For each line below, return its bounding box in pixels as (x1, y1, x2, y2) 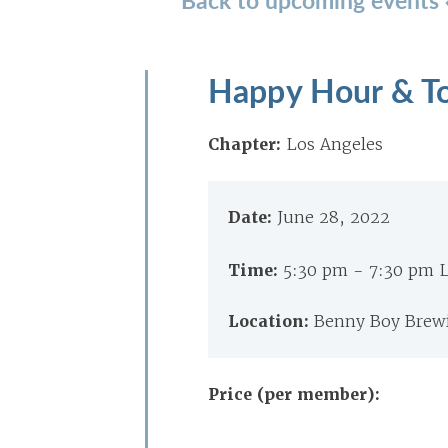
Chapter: (208, 134, 281, 155)
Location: (228, 311, 314, 332)
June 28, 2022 (277, 207, 390, 227)
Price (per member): (208, 384, 380, 405)
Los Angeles (286, 134, 383, 154)
